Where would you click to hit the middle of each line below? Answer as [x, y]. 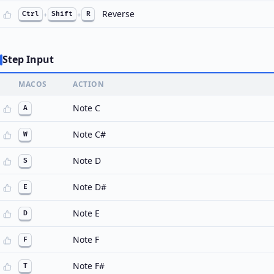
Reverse [118, 14]
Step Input [28, 59]
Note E [86, 213]
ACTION [88, 84]
